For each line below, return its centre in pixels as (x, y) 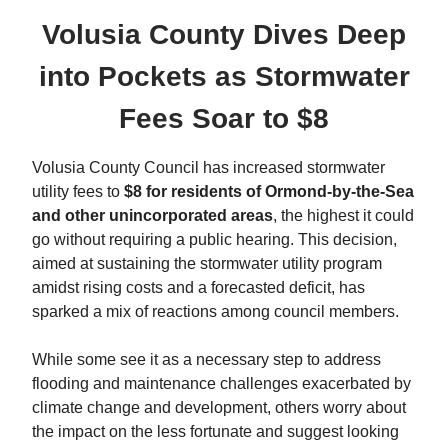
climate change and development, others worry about (219, 407)
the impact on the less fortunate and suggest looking (215, 431)
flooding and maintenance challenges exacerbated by (221, 383)
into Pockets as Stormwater (224, 76)
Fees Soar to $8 (224, 118)
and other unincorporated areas (152, 215)
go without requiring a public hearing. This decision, (214, 239)
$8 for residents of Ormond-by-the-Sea (269, 191)
